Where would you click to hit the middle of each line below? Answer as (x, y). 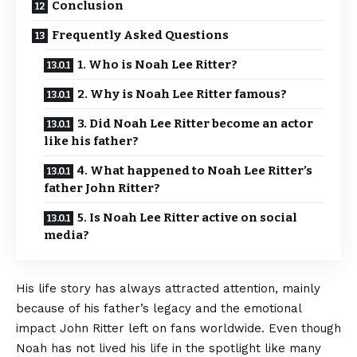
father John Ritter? (102, 188)
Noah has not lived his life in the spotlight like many (169, 348)
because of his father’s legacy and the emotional (159, 308)
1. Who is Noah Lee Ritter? (157, 65)
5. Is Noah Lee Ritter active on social (187, 218)
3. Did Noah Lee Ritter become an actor (195, 124)
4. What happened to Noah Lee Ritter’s (195, 171)
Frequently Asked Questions (140, 35)
